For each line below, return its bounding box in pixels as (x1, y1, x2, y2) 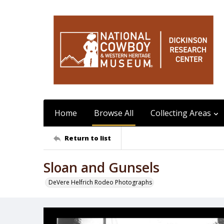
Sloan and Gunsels (43, 158, 159, 176)
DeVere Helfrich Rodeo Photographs (48, 178, 152, 186)
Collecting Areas (150, 107, 211, 118)
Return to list (64, 133, 111, 142)
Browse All (94, 107, 133, 118)
